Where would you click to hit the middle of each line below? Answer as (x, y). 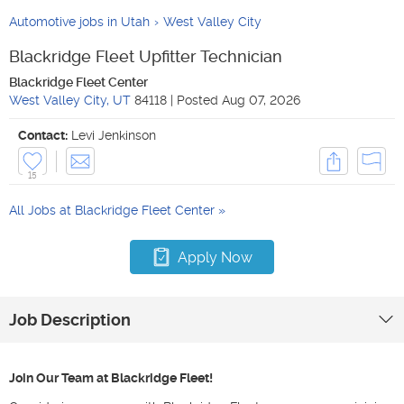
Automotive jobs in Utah (79, 22)
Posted (199, 100)
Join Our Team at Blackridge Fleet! (111, 378)
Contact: (43, 135)
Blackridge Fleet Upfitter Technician (146, 56)
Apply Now (215, 257)
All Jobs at (42, 210)
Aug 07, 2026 (261, 100)
